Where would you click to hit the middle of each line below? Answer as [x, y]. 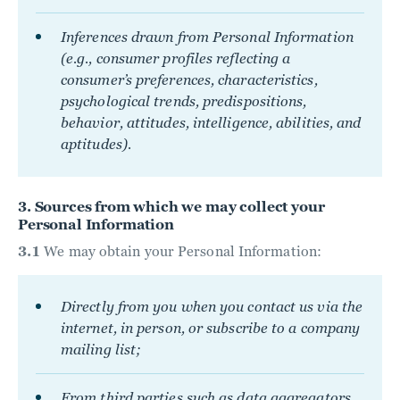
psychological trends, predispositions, [184, 101]
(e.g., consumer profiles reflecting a [176, 58]
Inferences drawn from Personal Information [207, 37]
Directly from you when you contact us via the [212, 307]
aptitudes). [96, 144]
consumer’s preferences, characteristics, [189, 80]
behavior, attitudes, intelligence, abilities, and [211, 123]
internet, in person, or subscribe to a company [211, 328]
